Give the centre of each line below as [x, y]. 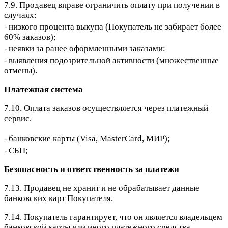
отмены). [21, 71]
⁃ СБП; [16, 151]
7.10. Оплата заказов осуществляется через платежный [106, 108]
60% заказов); [30, 37]
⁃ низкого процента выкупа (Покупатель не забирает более [113, 27]
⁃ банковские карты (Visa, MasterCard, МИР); [87, 139]
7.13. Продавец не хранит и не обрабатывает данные [102, 188]
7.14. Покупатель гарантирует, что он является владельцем [113, 217]
